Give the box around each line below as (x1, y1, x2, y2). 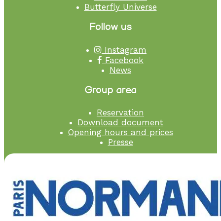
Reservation (97, 108, 144, 118)
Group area (84, 84, 137, 97)
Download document (77, 117, 163, 128)
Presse (108, 137, 133, 147)
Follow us (89, 21, 132, 34)
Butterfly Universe (84, 2, 157, 12)
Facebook (102, 55, 144, 66)
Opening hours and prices (68, 127, 173, 138)
